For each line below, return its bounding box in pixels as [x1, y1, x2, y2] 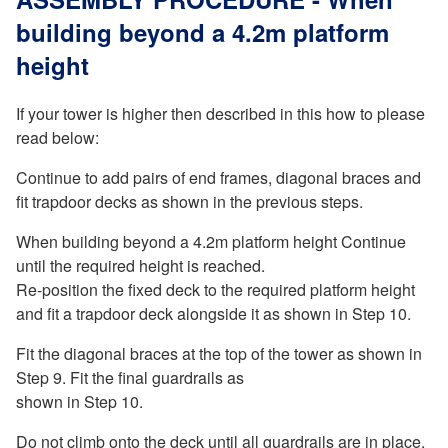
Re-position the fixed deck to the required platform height [16, 278, 415, 302]
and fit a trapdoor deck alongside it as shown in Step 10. [16, 302, 411, 326]
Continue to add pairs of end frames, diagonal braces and [16, 166, 421, 190]
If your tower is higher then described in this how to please [16, 102, 425, 126]
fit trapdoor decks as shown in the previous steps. [16, 190, 363, 214]
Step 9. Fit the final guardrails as [16, 366, 244, 390]
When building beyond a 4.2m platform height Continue [16, 230, 406, 254]
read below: [16, 126, 99, 150]
